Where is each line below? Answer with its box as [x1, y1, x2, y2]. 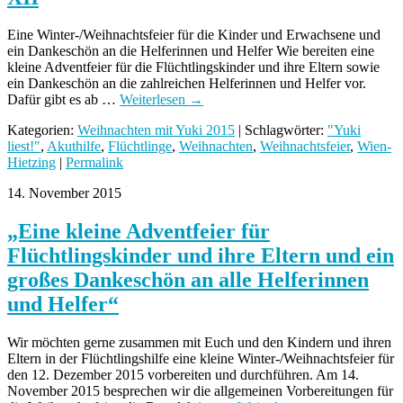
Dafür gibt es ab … [7, 92, 120, 108]
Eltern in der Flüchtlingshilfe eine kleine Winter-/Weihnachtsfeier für [7, 351, 394, 367]
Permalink [66, 155, 123, 171]
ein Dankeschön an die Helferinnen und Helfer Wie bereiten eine [7, 43, 374, 59]
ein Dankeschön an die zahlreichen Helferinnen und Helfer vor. [7, 76, 366, 92]
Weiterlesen [120, 92, 189, 108]
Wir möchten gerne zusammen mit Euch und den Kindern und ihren [7, 335, 391, 351]
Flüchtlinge [108, 139, 172, 155]
